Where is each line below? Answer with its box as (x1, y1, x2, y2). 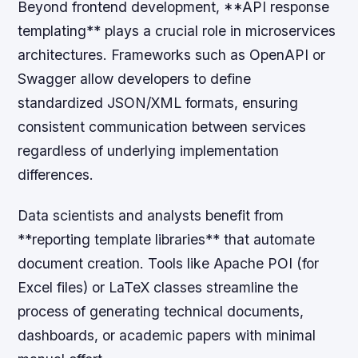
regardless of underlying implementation (18, 141, 280, 159)
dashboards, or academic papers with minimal (18, 326, 316, 344)
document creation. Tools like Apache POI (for (18, 254, 320, 272)
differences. (18, 165, 94, 183)
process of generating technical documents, (18, 302, 304, 320)
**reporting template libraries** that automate (18, 230, 316, 248)
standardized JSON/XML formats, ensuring (18, 93, 299, 111)
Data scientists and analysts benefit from (18, 206, 284, 224)
